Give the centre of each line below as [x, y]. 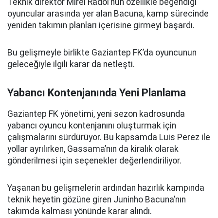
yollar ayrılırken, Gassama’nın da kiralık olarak [93, 149]
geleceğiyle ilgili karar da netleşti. [71, 64]
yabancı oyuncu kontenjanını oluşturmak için [92, 126]
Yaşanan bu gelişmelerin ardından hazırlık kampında [106, 188]
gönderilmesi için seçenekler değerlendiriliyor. [94, 161]
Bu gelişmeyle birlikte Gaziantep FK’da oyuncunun [102, 53]
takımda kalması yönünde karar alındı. [80, 211]
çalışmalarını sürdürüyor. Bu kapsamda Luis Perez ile [109, 137]
